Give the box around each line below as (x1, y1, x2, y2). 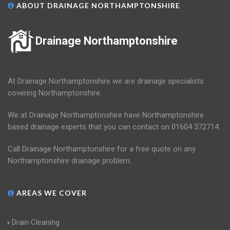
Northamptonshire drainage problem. (8, 156, 131, 166)
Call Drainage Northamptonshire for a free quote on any (8, 144, 196, 154)
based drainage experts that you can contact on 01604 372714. (8, 122, 220, 132)
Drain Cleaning (12, 218, 60, 227)
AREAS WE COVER (14, 188, 87, 198)
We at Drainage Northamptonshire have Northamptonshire (8, 110, 204, 120)
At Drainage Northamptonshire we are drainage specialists (8, 76, 204, 86)
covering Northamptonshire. (8, 88, 102, 98)
